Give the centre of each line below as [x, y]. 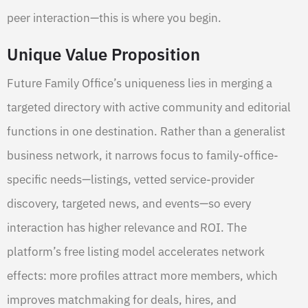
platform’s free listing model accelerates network [136, 252]
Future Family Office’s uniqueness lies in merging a [140, 84]
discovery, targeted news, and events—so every [129, 204]
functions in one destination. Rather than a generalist [146, 132]
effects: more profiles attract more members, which [142, 276]
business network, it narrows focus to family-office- [143, 156]
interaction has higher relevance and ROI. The [127, 228]
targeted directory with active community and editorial [149, 108]
